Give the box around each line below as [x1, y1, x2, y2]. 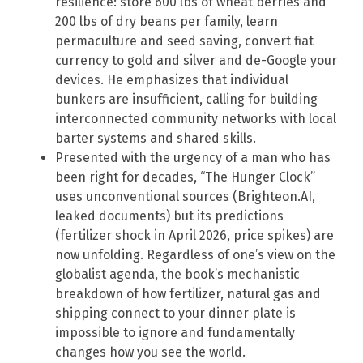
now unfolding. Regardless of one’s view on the [55, 247, 335, 263]
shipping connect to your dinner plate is [55, 305, 296, 322]
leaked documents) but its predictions [55, 208, 284, 224]
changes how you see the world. [55, 344, 246, 361]
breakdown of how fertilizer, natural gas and [55, 286, 321, 302]
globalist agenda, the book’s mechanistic [55, 267, 300, 283]
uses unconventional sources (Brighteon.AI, [55, 189, 315, 205]
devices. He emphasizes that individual [55, 72, 288, 88]
